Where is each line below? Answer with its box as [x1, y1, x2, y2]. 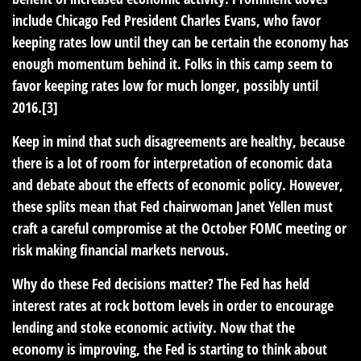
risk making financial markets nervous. [12, 240, 229, 259]
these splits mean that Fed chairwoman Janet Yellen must [12, 197, 333, 216]
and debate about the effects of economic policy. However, [12, 175, 343, 194]
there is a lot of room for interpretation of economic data [12, 153, 332, 172]
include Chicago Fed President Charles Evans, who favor [12, 10, 321, 30]
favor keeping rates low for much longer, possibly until [12, 76, 318, 95]
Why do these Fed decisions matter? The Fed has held [12, 274, 309, 293]
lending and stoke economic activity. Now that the [12, 317, 295, 337]
